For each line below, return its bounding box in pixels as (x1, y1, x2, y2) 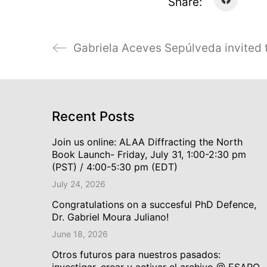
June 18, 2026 (52, 228, 108, 239)
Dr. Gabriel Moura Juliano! (52, 210, 169, 223)
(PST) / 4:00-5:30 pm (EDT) (52, 160, 178, 173)
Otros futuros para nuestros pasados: (52, 248, 221, 260)
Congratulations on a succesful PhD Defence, (52, 198, 256, 210)
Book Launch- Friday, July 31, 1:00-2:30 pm (52, 148, 246, 160)
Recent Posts (52, 108, 135, 124)
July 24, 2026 (52, 178, 105, 189)
